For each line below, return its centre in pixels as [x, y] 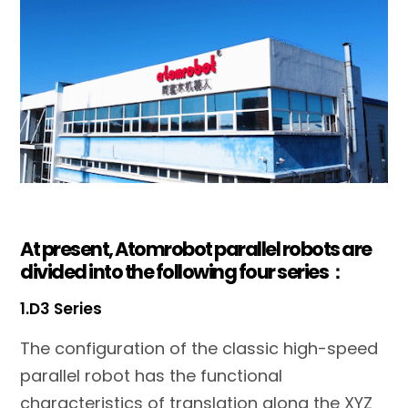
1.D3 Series [61, 309]
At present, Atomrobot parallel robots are [196, 250]
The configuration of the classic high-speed [199, 349]
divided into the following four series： [183, 272]
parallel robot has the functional [152, 376]
